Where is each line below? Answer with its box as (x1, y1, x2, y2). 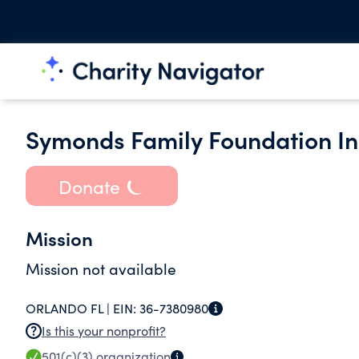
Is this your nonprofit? (42, 322, 166, 339)
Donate (58, 173, 120, 199)
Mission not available (26, 258, 176, 279)
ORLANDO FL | (26, 300, 113, 317)
